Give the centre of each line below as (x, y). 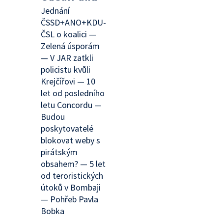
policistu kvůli (66, 69)
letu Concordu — (71, 105)
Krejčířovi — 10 (68, 81)
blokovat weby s (70, 140)
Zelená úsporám (70, 46)
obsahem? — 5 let (73, 164)
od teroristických (72, 176)
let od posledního (73, 93)
